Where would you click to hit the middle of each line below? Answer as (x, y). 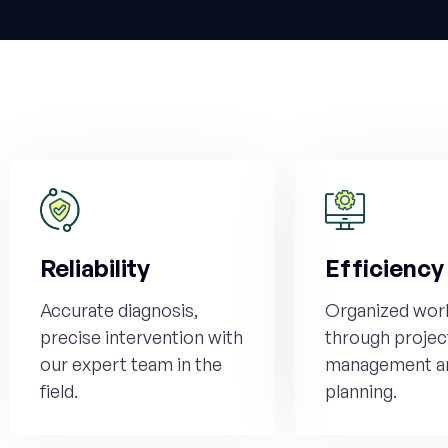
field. (59, 391)
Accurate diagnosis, (119, 310)
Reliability (95, 268)
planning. (361, 391)
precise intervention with (141, 337)
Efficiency (384, 268)
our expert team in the (131, 364)
